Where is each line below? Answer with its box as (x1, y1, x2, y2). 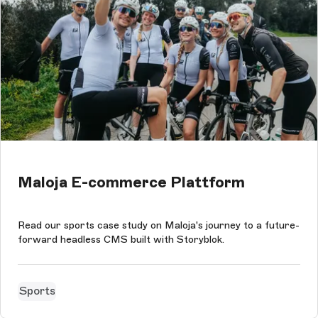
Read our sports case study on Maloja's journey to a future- (18, 219, 300, 231)
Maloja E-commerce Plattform (18, 172, 245, 191)
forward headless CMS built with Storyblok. (18, 233, 224, 246)
